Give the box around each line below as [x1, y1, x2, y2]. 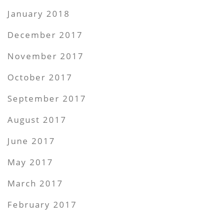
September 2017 [7, 92, 87, 104]
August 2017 [7, 113, 67, 125]
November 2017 [7, 50, 84, 62]
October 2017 [7, 71, 73, 83]
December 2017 [7, 29, 83, 40]
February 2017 [7, 198, 77, 210]
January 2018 [7, 7, 71, 19]
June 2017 [7, 135, 56, 147]
